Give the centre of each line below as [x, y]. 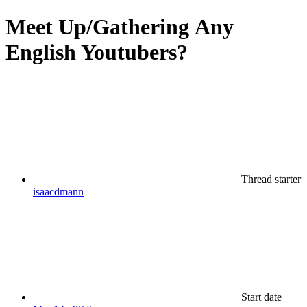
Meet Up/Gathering [97, 27]
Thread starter [271, 179]
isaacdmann [58, 191]
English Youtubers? [97, 52]
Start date [261, 297]
